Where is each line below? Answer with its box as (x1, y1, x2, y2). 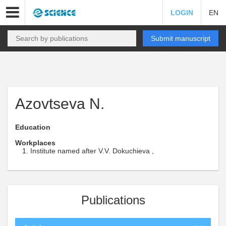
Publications (81, 193, 145, 207)
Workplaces (15, 139, 55, 147)
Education (15, 123, 50, 131)
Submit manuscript (151, 34, 210, 42)
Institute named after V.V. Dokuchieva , (30, 147, 154, 155)
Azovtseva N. (15, 95, 104, 112)
